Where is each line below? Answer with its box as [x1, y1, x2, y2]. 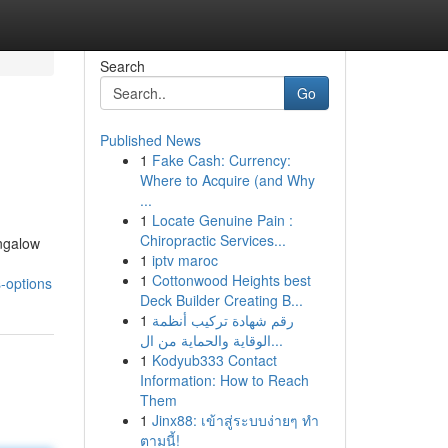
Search [99, 56, 145, 76]
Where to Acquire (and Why [139, 170, 315, 190]
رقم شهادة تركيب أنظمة [151, 310, 294, 330]
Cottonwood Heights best [151, 270, 311, 290]
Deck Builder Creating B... [139, 290, 303, 310]
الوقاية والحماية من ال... [270, 330, 283, 350]
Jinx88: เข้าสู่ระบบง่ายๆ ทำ [151, 410, 319, 430]
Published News [99, 130, 201, 150]
